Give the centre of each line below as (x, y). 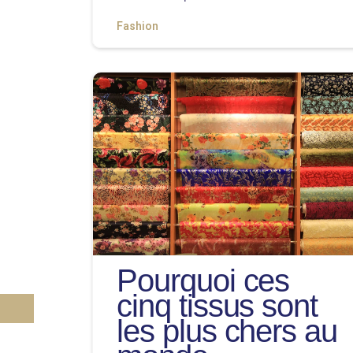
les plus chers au (227, 331)
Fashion (137, 26)
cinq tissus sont (217, 306)
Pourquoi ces (203, 281)
